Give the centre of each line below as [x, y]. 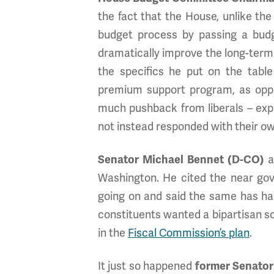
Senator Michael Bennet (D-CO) [181, 160]
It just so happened [146, 266]
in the [113, 233]
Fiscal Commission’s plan [189, 233]
